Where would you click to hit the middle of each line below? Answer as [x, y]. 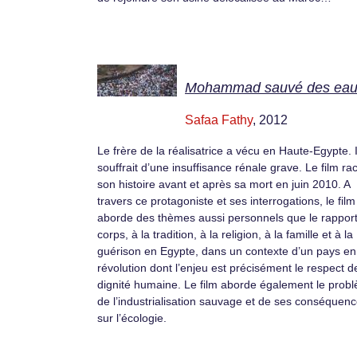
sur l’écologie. [132, 318]
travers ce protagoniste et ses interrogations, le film [226, 200]
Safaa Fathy [219, 120]
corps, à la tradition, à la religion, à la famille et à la [225, 234]
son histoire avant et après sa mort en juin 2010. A [224, 184]
